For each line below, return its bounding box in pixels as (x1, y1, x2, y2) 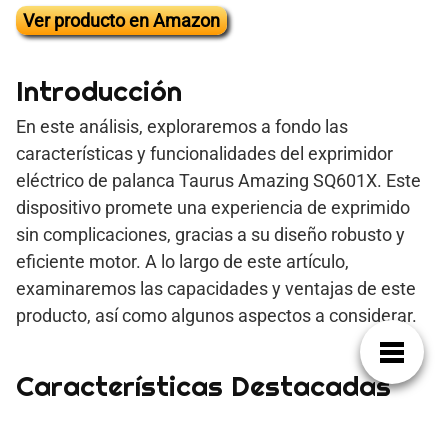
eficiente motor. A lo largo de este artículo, (16, 250, 349, 272)
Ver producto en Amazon (23, 9, 220, 31)
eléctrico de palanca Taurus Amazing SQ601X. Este (16, 169, 421, 191)
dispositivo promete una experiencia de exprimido (16, 196, 410, 218)
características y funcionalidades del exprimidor (16, 142, 393, 164)
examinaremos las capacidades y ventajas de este (16, 277, 416, 299)
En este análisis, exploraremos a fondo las (16, 115, 348, 137)
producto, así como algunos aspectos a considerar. (16, 304, 417, 326)
